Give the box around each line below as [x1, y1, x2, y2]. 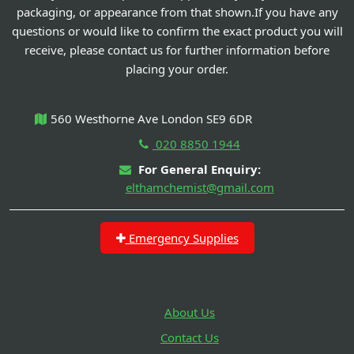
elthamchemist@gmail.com [125, 179, 274, 195]
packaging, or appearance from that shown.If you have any [16, 3, 338, 20]
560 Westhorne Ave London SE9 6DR [51, 110, 252, 126]
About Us [164, 303, 215, 320]
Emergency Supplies [125, 229, 239, 246]
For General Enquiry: [134, 160, 261, 177]
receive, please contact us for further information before [24, 41, 330, 58]
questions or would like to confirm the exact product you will [11, 22, 343, 39]
